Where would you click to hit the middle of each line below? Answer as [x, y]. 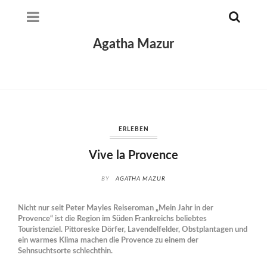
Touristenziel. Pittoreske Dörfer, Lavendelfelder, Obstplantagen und [133, 229]
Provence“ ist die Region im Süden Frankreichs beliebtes [112, 219]
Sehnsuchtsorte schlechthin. [65, 251]
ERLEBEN [133, 129]
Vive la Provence [133, 156]
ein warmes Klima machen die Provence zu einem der [108, 240]
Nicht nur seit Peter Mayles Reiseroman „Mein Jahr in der [116, 208]
